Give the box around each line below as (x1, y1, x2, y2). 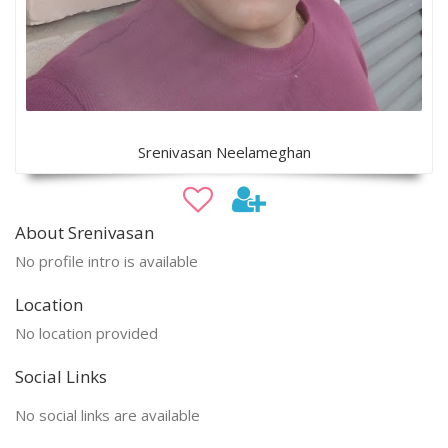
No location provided (15, 322, 158, 343)
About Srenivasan (15, 220, 154, 244)
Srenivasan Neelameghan (137, 141, 311, 162)
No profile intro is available (15, 250, 198, 271)
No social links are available (15, 404, 200, 425)
